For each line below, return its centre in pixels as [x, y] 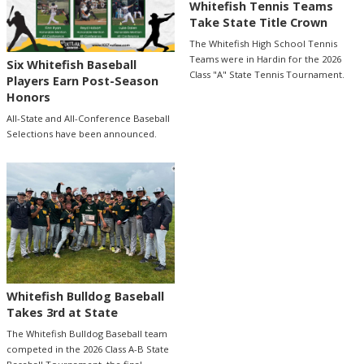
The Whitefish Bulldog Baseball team [87, 333]
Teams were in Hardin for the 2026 [265, 59]
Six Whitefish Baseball [71, 65]
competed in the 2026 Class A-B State [88, 349]
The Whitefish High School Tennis [263, 44]
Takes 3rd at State [62, 312]
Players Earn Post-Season [82, 81]
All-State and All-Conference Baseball [88, 119]
